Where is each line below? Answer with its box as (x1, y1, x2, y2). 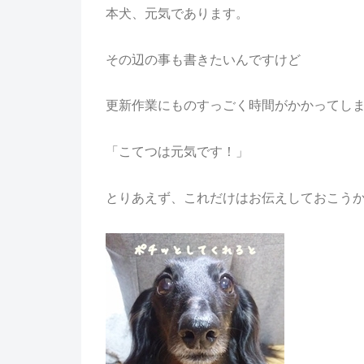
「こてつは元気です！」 (105, 145, 249, 159)
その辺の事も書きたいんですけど (105, 52, 301, 67)
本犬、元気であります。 (105, 6, 249, 20)
